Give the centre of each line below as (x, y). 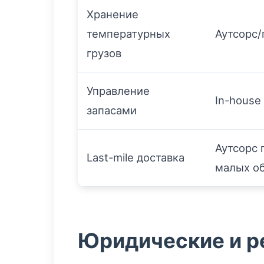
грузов (104, 53)
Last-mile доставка (136, 157)
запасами (112, 110)
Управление (118, 91)
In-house (238, 100)
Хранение (113, 14)
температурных (128, 34)
